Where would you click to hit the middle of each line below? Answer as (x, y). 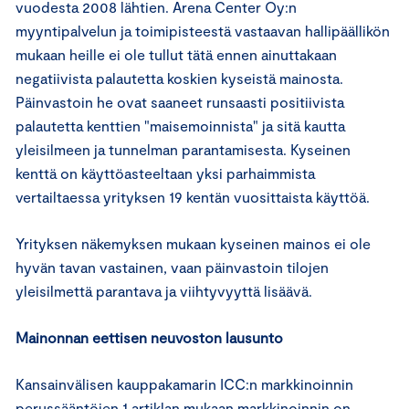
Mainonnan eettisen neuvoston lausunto (149, 337)
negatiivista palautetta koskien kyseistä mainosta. (179, 78)
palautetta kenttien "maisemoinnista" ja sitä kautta (180, 126)
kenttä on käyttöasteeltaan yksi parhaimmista (165, 173)
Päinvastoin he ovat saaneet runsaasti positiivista (180, 102)
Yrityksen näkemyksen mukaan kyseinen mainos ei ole (193, 243)
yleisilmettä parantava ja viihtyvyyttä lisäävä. (164, 291)
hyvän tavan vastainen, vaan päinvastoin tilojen (172, 267)
